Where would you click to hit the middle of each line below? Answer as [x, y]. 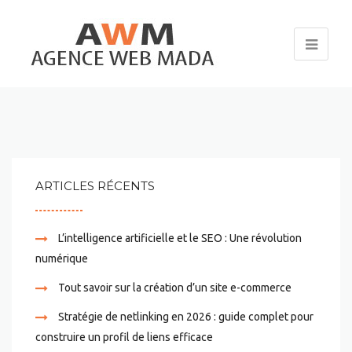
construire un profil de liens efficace [124, 337]
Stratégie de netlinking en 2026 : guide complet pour [186, 317]
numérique [62, 258]
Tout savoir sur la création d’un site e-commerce [175, 288]
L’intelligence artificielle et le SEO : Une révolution [180, 238]
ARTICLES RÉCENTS [95, 186]
